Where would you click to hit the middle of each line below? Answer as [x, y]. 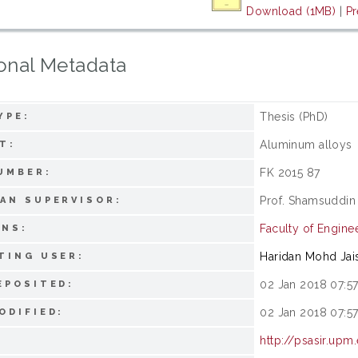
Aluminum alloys [306, 144]
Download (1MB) [291, 11]
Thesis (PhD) [294, 116]
